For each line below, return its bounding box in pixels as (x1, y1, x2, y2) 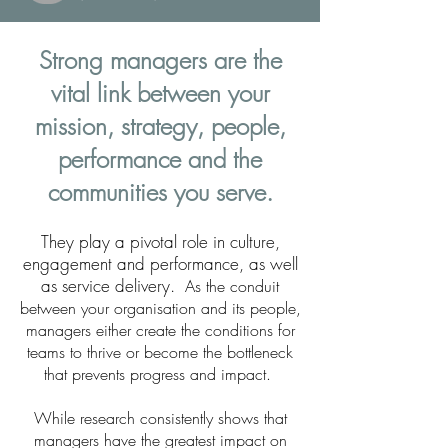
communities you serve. (47, 176, 273, 208)
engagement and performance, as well (22, 252, 298, 275)
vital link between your (50, 77, 270, 109)
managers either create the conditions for (25, 319, 295, 341)
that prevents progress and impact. (44, 363, 276, 385)
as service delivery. (41, 274, 185, 297)
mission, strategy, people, (34, 110, 286, 142)
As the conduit (185, 275, 279, 297)
